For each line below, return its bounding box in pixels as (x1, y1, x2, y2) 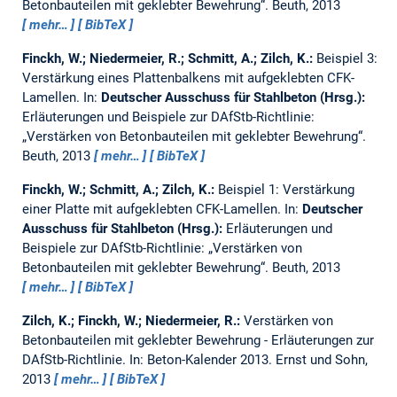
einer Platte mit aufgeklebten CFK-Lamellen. (21, 201, 284, 218)
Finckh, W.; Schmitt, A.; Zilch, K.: (21, 182, 218, 198)
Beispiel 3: (315, 51, 378, 67)
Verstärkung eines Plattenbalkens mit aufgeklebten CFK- (21, 70, 354, 87)
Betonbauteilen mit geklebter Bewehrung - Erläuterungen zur (21, 332, 374, 349)
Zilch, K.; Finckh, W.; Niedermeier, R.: (21, 313, 244, 330)
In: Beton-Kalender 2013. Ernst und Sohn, (128, 352, 368, 369)
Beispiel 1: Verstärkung (217, 182, 354, 198)
